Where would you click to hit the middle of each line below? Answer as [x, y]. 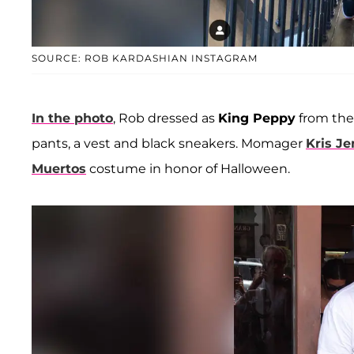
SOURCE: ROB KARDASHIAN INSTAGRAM [145, 58]
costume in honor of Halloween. [188, 169]
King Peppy [257, 119]
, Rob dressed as [166, 119]
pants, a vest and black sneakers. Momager [169, 144]
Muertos [59, 169]
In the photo [72, 119]
